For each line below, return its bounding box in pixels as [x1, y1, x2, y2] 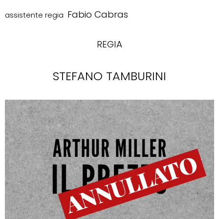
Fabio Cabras [67, 8, 128, 22]
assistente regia [5, 10, 67, 21]
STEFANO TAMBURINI [53, 67, 166, 84]
